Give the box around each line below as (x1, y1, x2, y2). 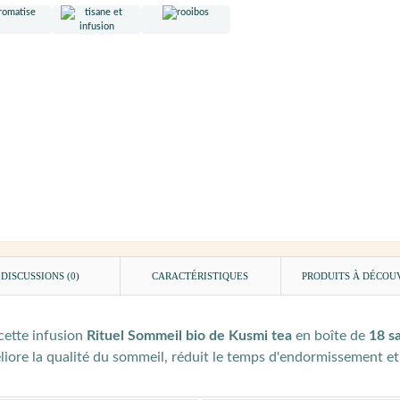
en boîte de (292, 328, 369, 343)
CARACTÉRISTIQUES (152, 270, 249, 281)
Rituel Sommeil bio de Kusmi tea (87, 328, 292, 343)
